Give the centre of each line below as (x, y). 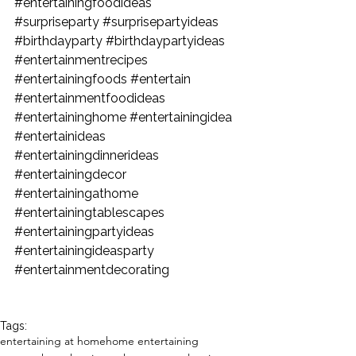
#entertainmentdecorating (92, 270)
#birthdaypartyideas (165, 41)
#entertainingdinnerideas (87, 156)
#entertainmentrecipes (81, 60)
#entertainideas (60, 137)
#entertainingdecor (70, 175)
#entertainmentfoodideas (90, 99)
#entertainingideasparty (84, 251)
